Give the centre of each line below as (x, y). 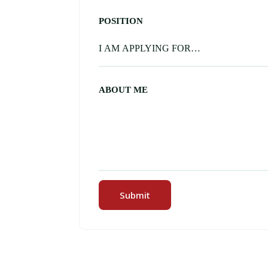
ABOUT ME (123, 89)
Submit (135, 195)
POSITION (121, 21)
